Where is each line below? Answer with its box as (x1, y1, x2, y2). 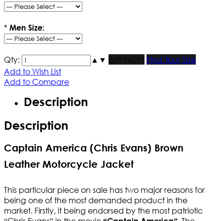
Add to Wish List (4, 66, 61, 77)
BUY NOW (109, 54, 145, 65)
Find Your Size (147, 54, 196, 65)
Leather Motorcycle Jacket (4, 158, 134, 170)
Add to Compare (4, 76, 69, 87)
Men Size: (9, 23, 44, 33)
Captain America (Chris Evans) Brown (4, 142, 184, 154)
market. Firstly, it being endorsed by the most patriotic (4, 205, 203, 216)
